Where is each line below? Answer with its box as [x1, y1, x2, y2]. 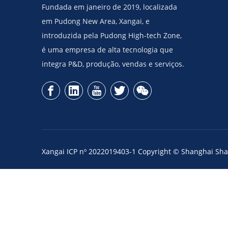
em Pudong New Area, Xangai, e [42, 16, 150, 26]
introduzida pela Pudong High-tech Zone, [42, 31, 182, 40]
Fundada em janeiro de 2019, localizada [42, 2, 177, 12]
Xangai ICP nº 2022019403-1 [42, 147, 136, 156]
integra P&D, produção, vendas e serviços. [42, 59, 184, 69]
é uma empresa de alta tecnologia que [42, 45, 173, 54]
